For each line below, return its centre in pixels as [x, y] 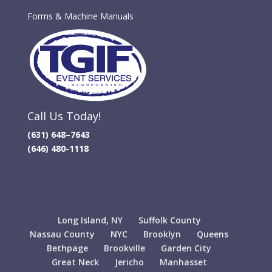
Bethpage [68, 248]
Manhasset [183, 262]
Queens [213, 234]
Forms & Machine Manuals [80, 16]
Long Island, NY [90, 220]
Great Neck [75, 262]
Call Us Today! [64, 116]
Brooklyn [162, 234]
